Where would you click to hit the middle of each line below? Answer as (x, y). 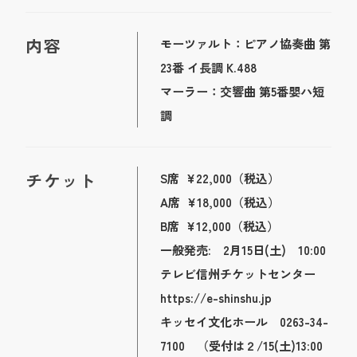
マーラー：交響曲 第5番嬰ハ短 (243, 91)
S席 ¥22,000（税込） (220, 178)
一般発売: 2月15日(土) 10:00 (243, 249)
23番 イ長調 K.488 (209, 67)
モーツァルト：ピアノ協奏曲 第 (246, 43)
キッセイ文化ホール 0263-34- (245, 321)
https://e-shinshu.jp (216, 297)
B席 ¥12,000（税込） (220, 226)
